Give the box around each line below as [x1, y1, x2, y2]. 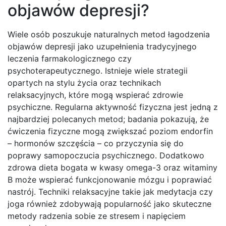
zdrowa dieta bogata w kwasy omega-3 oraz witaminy [8, 162, 217, 173]
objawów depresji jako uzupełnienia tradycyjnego [8, 41, 197, 52]
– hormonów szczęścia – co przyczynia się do [8, 138, 184, 149]
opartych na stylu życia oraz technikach [8, 78, 161, 88]
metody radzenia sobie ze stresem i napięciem [8, 211, 186, 221]
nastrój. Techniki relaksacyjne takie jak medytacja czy [8, 187, 213, 197]
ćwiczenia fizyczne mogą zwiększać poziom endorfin [8, 126, 213, 137]
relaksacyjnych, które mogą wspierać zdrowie [8, 90, 183, 100]
